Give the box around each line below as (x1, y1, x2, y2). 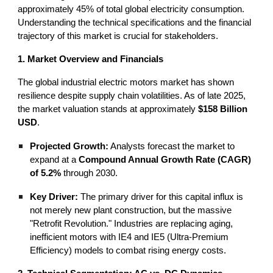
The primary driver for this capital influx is (78, 191, 244, 202)
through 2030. (61, 168, 118, 178)
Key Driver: (30, 191, 79, 202)
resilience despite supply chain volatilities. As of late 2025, (18, 90, 246, 101)
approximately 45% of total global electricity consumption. (18, 4, 245, 14)
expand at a (30, 154, 79, 165)
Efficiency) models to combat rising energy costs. (30, 245, 227, 255)
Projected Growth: (30, 141, 109, 151)
